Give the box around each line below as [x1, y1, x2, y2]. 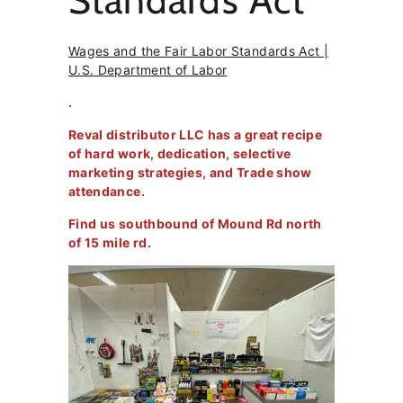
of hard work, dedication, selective [68, 146, 291, 161]
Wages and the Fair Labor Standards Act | [68, 43, 329, 58]
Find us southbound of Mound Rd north [68, 216, 322, 231]
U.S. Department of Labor [68, 62, 228, 77]
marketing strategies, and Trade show [68, 165, 312, 180]
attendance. [68, 184, 145, 199]
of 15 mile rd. [68, 235, 151, 250]
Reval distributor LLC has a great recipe [68, 127, 323, 142]
